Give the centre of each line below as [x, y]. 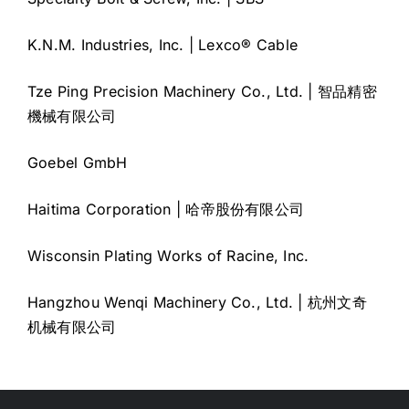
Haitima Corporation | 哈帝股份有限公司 [166, 209]
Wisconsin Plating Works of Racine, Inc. [168, 255]
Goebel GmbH [78, 162]
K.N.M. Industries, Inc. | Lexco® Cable [163, 44]
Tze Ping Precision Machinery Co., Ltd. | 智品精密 [202, 91]
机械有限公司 [72, 326]
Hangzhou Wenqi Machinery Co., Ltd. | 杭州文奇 [197, 302]
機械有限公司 [72, 115]
